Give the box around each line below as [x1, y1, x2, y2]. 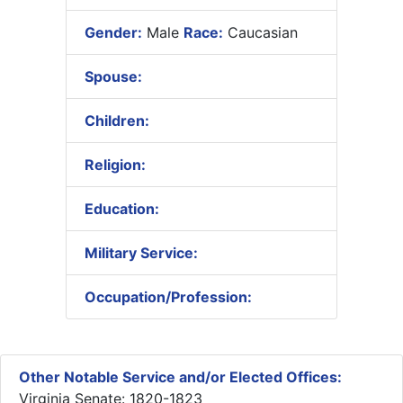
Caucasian [223, 22, 298, 41]
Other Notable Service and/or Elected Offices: [19, 367, 342, 386]
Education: [85, 199, 159, 218]
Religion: [85, 155, 146, 174]
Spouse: [85, 67, 142, 85]
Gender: [85, 22, 142, 41]
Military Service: [85, 243, 198, 262]
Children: [85, 111, 149, 130]
